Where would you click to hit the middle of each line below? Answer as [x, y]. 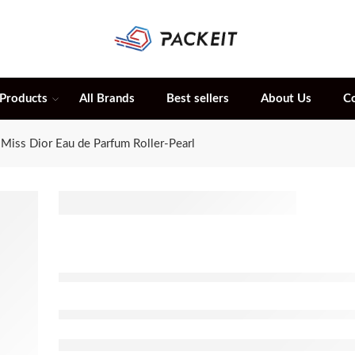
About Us [286, 99]
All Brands [107, 99]
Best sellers [198, 99]
